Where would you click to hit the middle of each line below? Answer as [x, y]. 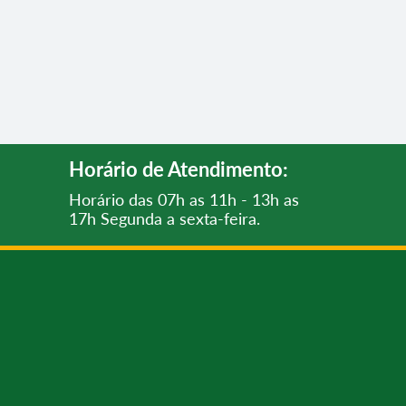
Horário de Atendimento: [179, 169]
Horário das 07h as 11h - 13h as [184, 199]
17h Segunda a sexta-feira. [164, 218]
